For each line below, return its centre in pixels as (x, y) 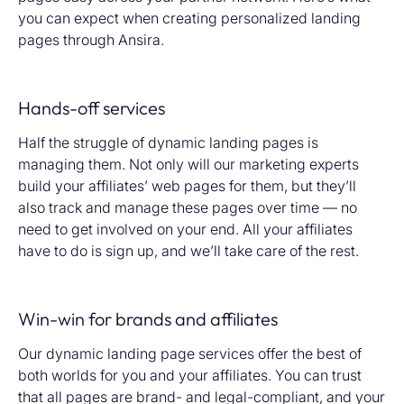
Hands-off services (92, 107)
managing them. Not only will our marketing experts (188, 164)
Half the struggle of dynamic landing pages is (168, 142)
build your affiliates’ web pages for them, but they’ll (187, 185)
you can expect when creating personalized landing (189, 18)
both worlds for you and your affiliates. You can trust (190, 375)
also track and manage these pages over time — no (188, 207)
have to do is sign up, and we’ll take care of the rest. (188, 250)
